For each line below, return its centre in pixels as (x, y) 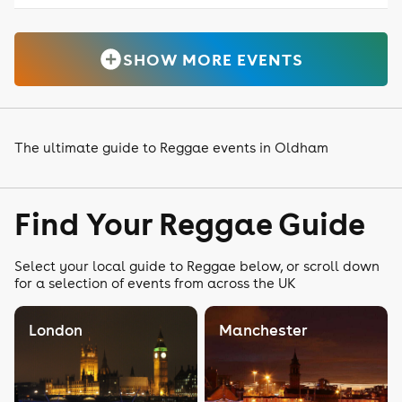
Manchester (263, 330)
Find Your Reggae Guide (190, 223)
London (56, 330)
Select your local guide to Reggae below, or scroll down (197, 266)
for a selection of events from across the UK (155, 283)
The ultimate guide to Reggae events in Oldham (171, 148)
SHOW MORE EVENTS (214, 59)
